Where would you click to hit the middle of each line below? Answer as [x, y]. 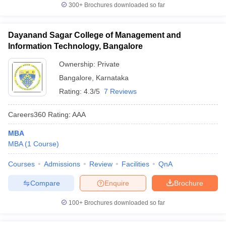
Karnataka [112, 78]
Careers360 [27, 114]
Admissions [62, 164]
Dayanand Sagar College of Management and [95, 35]
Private [108, 64]
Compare [45, 183]
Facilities [135, 164]
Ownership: [78, 64]
